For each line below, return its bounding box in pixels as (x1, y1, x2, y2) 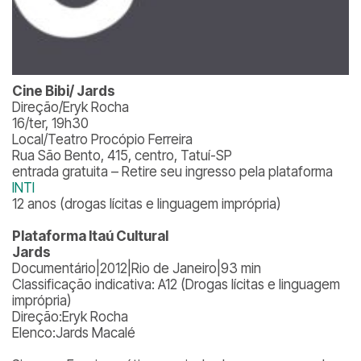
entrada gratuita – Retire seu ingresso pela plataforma (12, 164, 333, 180)
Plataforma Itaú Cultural (12, 228, 168, 244)
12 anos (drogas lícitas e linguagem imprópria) (12, 196, 281, 212)
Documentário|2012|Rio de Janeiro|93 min (12, 260, 261, 276)
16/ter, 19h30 (12, 115, 89, 131)
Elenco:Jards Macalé (12, 325, 135, 341)
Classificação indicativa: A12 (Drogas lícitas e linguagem (12, 276, 340, 293)
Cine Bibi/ (12, 83, 74, 99)
